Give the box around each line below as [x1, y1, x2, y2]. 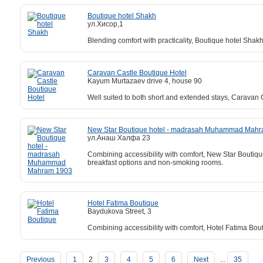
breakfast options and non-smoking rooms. [87, 158, 223, 167]
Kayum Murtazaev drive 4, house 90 [87, 76, 202, 85]
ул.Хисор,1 [87, 19, 123, 28]
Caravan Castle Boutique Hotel [87, 68, 187, 77]
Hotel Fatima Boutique [87, 198, 159, 207]
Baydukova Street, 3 [87, 207, 151, 215]
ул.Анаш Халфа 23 [87, 133, 150, 142]
